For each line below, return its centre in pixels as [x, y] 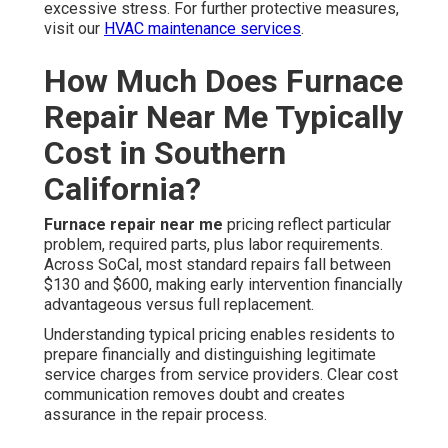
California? [122, 189]
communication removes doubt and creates [194, 395]
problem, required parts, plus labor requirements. [213, 245]
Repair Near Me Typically [223, 117]
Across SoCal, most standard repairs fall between [217, 265]
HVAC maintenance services [202, 29]
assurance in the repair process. [155, 415]
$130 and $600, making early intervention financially [223, 285]
